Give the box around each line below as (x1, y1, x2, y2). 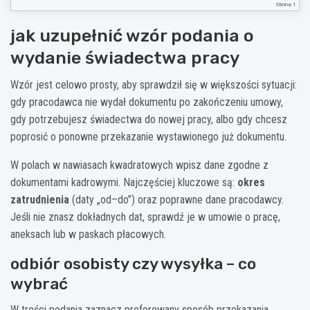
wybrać (10, 273, 68, 293)
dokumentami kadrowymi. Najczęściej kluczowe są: (10, 175, 237, 189)
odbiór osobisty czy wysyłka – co (10, 253, 256, 273)
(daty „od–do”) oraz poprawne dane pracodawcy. (69, 192, 284, 206)
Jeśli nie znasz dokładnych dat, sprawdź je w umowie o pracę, (10, 210, 280, 224)
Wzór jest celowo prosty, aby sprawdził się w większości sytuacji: (10, 77, 297, 91)
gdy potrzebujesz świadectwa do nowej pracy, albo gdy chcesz (10, 112, 287, 126)
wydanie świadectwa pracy (10, 47, 239, 68)
